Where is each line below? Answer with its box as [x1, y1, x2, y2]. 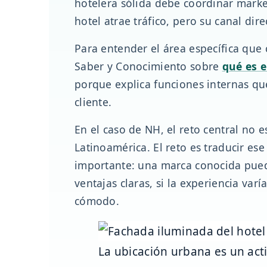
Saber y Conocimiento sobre [74, 58, 222, 73]
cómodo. [74, 193, 119, 208]
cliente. [74, 94, 112, 109]
